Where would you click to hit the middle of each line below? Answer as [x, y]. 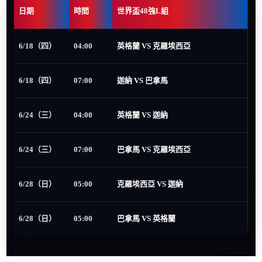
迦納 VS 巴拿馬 [143, 81]
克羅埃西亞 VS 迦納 [150, 184]
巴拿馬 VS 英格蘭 [146, 219]
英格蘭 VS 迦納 [143, 115]
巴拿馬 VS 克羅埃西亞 [154, 150]
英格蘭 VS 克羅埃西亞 [154, 46]
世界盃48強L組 [143, 11]
